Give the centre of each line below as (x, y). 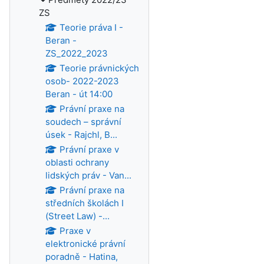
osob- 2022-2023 (82, 81)
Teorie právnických (99, 68)
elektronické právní (85, 244)
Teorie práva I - (91, 27)
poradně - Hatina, (82, 257)
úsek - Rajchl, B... (81, 135)
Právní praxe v (89, 149)
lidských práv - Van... (88, 175)
